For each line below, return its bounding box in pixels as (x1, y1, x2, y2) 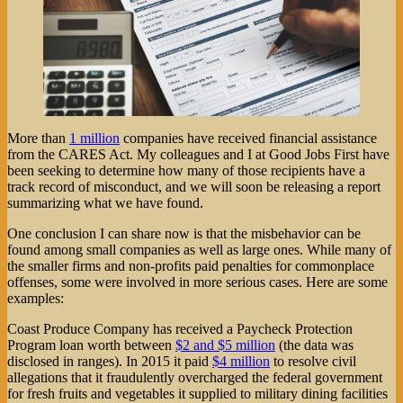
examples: (7, 290, 64, 306)
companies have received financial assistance (120, 130, 377, 146)
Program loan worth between (7, 336, 175, 353)
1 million (69, 130, 120, 146)
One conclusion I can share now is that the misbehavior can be (7, 225, 361, 241)
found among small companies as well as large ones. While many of (7, 241, 391, 257)
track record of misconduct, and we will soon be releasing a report (7, 178, 381, 194)
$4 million (212, 353, 270, 369)
